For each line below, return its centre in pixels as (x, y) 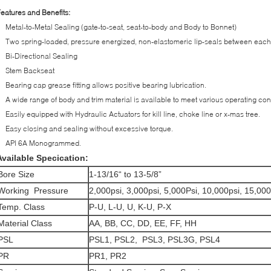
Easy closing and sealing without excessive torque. (89, 128)
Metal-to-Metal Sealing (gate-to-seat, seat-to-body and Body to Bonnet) (121, 27)
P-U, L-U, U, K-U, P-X (130, 207)
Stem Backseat (30, 70)
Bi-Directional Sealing (41, 56)
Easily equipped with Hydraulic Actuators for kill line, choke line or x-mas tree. (133, 114)
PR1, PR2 (108, 256)
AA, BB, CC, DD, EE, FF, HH (143, 223)
